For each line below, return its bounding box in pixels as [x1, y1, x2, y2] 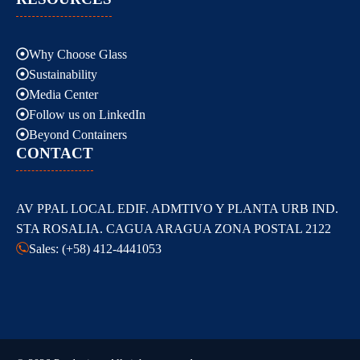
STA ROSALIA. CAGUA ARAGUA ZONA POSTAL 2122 [16, 221, 331, 235]
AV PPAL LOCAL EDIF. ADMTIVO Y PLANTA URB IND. [16, 201, 338, 215]
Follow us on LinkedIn [29, 107, 145, 121]
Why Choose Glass [29, 47, 127, 61]
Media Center [29, 87, 98, 101]
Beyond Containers [29, 127, 127, 141]
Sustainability [29, 67, 97, 81]
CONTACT [16, 144, 93, 162]
